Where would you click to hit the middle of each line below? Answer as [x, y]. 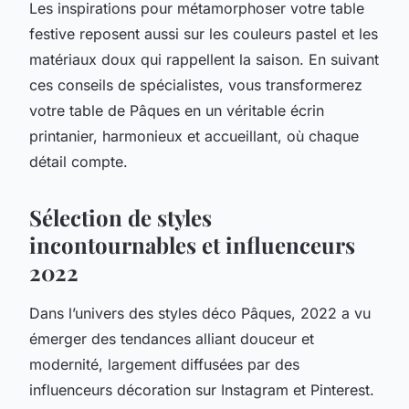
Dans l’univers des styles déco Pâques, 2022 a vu [200, 313]
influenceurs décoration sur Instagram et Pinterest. [202, 389]
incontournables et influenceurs [192, 244]
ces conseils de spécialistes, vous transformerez [196, 84]
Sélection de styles [121, 217]
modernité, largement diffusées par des [164, 364]
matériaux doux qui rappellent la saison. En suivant [204, 59]
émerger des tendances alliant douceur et [172, 338]
